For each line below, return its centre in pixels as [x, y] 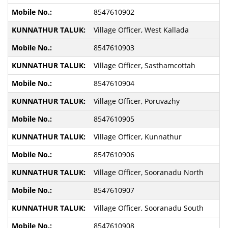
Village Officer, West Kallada [141, 30]
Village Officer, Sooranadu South [148, 208]
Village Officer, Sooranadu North [148, 172]
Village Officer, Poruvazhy [136, 101]
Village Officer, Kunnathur [137, 137]
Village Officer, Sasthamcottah [144, 65]
